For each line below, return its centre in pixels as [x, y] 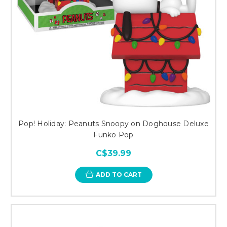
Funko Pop [113, 135]
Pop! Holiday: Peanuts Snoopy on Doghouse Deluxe [113, 123]
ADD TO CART [119, 174]
